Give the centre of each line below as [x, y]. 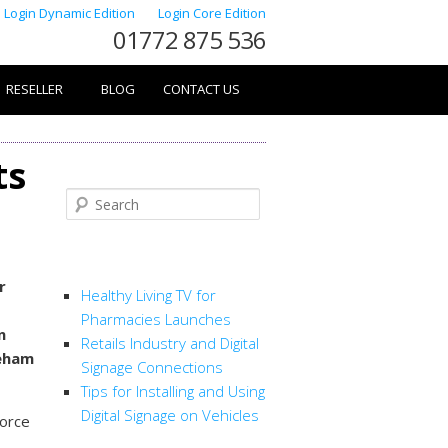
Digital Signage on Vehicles [170, 415]
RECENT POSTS [130, 263]
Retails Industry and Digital [170, 343]
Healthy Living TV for [148, 295]
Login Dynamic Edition [71, 13]
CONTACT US [201, 89]
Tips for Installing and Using [173, 391]
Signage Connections [152, 367]
